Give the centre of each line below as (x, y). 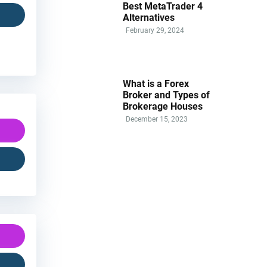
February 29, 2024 (155, 30)
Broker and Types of (166, 95)
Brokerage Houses (163, 106)
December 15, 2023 (157, 119)
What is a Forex (156, 83)
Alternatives (149, 17)
